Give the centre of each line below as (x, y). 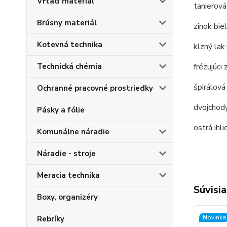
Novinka (214, 217)
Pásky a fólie (61, 110)
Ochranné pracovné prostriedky (95, 88)
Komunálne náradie (73, 132)
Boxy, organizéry (67, 197)
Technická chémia (69, 66)
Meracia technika (68, 175)
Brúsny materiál (67, 23)
